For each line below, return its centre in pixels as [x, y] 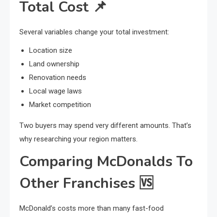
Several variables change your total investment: [94, 32]
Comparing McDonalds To [106, 161]
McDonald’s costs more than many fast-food [92, 208]
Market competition [60, 104]
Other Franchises [79, 183]
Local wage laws [55, 91]
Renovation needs [58, 77]
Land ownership [54, 64]
